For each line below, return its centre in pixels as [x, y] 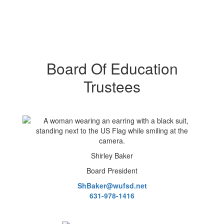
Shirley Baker [112, 155]
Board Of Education [112, 68]
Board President [112, 170]
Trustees [112, 86]
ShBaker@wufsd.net [112, 185]
